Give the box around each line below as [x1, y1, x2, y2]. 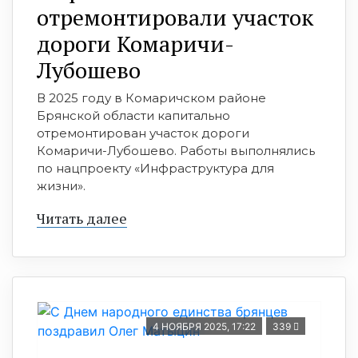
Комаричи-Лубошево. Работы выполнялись [37, 142, 315, 158]
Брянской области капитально [37, 107, 230, 123]
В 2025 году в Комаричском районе [37, 89, 266, 105]
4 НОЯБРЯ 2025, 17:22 [153, 320, 256, 332]
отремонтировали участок [37, 2, 313, 32]
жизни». [37, 177, 86, 193]
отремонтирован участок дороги [37, 125, 249, 141]
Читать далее [37, 208, 127, 228]
